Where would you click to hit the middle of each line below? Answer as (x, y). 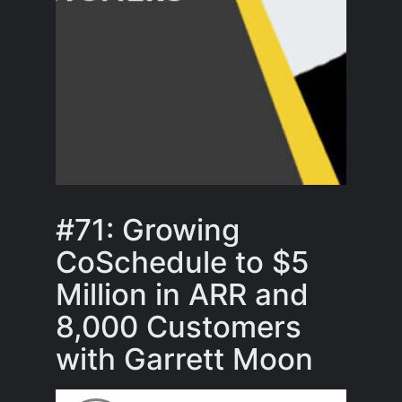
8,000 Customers (179, 327)
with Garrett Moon (185, 359)
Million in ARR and (183, 295)
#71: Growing (148, 230)
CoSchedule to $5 (183, 262)
